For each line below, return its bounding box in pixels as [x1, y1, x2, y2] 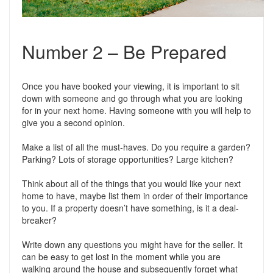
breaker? [22, 214, 57, 226]
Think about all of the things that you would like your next [22, 177, 241, 190]
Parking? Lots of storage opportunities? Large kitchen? [22, 153, 233, 165]
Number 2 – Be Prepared [22, 38, 227, 65]
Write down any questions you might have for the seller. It [22, 238, 243, 250]
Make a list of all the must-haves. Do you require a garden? [22, 141, 250, 153]
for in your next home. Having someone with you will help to [22, 104, 251, 116]
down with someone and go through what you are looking [22, 92, 243, 104]
